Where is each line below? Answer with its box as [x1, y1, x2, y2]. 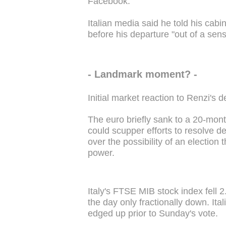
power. [88, 148, 115, 158]
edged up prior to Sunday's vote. [88, 208, 218, 218]
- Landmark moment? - [88, 69, 197, 80]
